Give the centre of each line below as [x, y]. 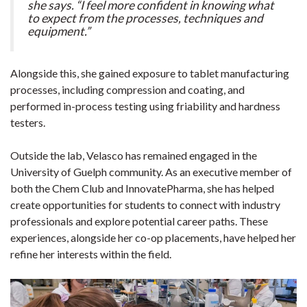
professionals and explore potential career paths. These [139, 221]
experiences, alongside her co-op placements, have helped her [153, 237]
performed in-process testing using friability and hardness [145, 106]
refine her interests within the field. [91, 254]
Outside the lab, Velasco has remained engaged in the [134, 155]
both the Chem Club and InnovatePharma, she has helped [142, 188]
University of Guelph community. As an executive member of [151, 171]
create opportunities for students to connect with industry [145, 204]
